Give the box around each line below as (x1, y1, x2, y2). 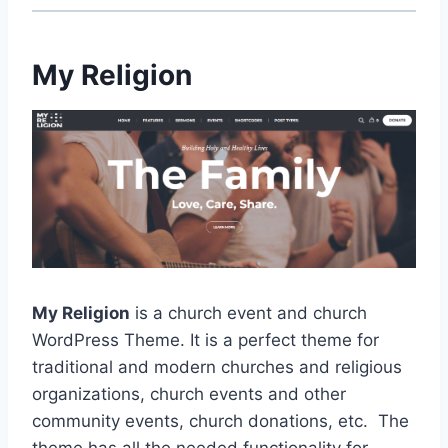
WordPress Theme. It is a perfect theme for (32, 329, 379, 350)
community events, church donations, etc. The (32, 410, 409, 431)
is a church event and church (130, 302, 367, 323)
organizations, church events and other (32, 383, 346, 404)
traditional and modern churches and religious (32, 356, 402, 377)
